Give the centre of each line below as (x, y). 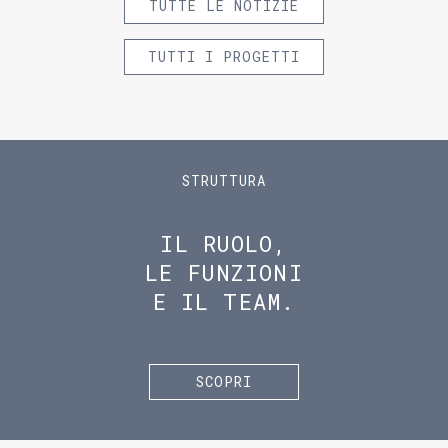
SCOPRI (224, 381)
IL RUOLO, (224, 243)
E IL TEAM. (224, 301)
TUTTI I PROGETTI (224, 56)
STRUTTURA (224, 180)
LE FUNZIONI (224, 272)
